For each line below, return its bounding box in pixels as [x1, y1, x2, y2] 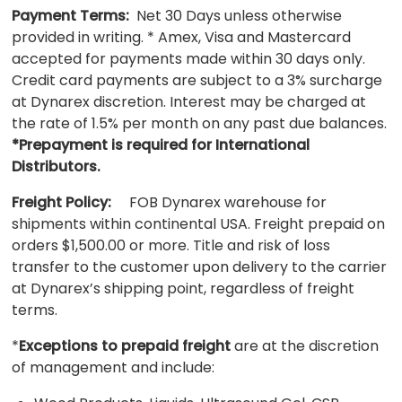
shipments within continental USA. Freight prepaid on [12, 213, 386, 234]
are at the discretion [231, 335, 380, 356]
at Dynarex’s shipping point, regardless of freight [12, 277, 355, 299]
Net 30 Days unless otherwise [129, 4, 343, 26]
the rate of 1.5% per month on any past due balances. [12, 112, 388, 134]
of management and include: [12, 356, 215, 378]
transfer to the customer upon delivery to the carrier [12, 256, 388, 277]
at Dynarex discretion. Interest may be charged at [12, 91, 367, 112]
